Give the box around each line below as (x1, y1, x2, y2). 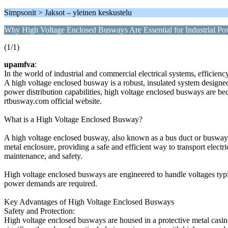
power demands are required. (4, 179, 97, 188)
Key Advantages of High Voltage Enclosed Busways (4, 197, 174, 206)
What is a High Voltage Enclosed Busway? (4, 115, 142, 124)
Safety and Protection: (4, 207, 75, 215)
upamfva (4, 60, 35, 69)
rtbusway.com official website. (4, 97, 102, 105)
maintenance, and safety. (4, 152, 82, 160)
